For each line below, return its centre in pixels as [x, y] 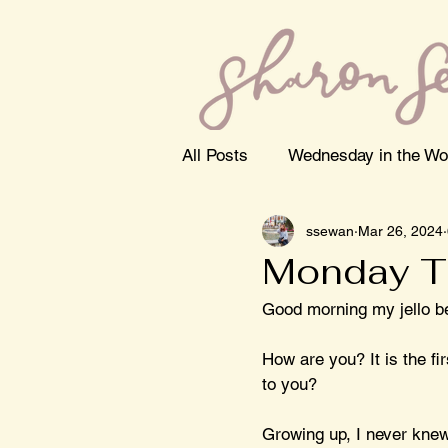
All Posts [215, 154]
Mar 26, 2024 [400, 230]
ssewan [330, 230]
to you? [292, 384]
